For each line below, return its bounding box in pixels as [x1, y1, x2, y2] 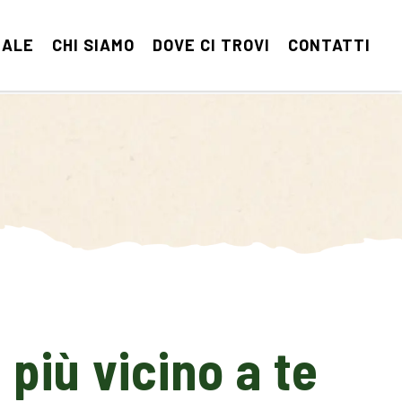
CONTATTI [288, 35, 371, 55]
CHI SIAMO [52, 35, 135, 55]
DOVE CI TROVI [153, 35, 270, 55]
